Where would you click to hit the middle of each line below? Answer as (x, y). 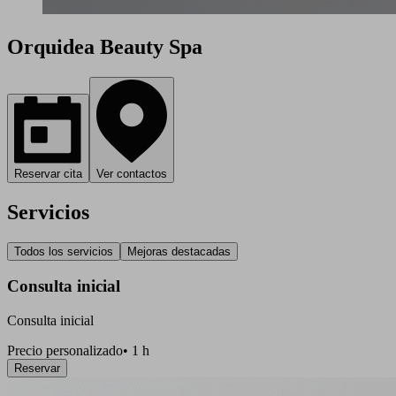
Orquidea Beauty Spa (105, 46)
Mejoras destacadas (179, 251)
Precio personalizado (65, 351)
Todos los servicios (64, 251)
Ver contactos (132, 173)
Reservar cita (48, 173)
